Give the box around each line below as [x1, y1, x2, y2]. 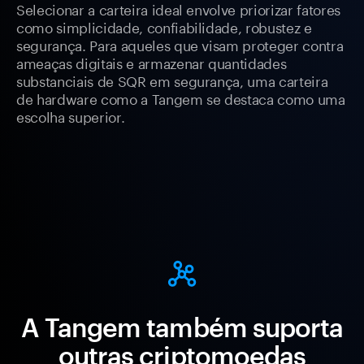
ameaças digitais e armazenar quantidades [16, 51, 287, 73]
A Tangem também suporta [21, 312, 343, 343]
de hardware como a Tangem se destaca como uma [16, 87, 345, 109]
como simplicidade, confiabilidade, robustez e [16, 15, 312, 37]
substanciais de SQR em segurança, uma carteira [16, 69, 328, 91]
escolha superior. [16, 105, 125, 127]
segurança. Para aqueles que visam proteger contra [16, 33, 344, 55]
